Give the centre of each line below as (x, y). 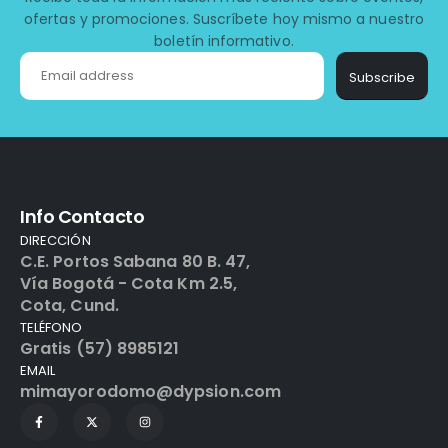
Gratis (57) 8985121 (100, 348)
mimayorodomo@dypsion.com (150, 391)
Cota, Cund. (69, 305)
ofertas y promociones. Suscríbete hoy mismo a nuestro (224, 18)
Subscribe (382, 77)
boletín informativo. (224, 40)
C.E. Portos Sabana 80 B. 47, (135, 261)
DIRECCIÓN (55, 240)
